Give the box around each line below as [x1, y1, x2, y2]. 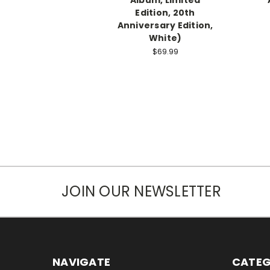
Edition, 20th [135, 6, 195, 19]
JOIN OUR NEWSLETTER [61, 181, 221, 202]
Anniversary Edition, [117, 19, 213, 31]
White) [148, 31, 182, 44]
